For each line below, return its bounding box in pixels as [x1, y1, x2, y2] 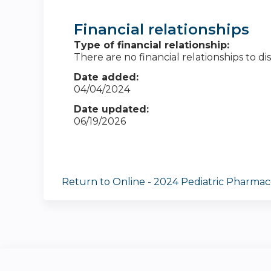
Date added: [74, 71, 139, 83]
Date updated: [74, 103, 149, 116]
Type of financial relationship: [74, 39, 229, 51]
